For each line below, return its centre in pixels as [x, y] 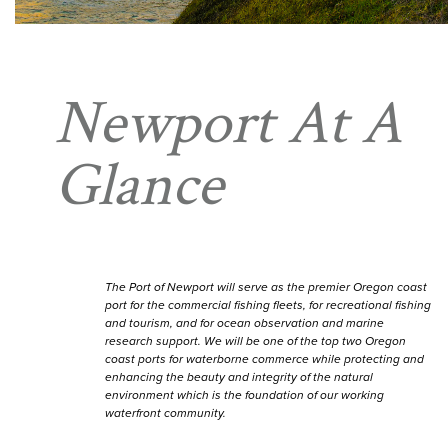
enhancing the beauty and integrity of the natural [239, 377]
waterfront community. [165, 413]
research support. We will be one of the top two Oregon [255, 341]
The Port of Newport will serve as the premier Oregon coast [266, 287]
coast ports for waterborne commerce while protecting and [264, 359]
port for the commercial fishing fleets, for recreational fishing [268, 305]
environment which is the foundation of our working [244, 395]
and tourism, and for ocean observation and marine [244, 323]
